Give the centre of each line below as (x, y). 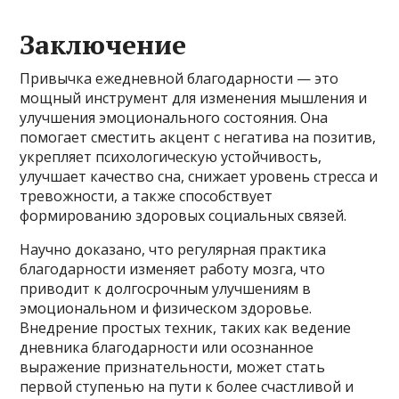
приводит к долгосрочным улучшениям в (166, 288)
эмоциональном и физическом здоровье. (166, 308)
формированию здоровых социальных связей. (183, 215)
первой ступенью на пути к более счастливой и (187, 386)
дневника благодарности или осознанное (167, 347)
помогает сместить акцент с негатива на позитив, (198, 137)
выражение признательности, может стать (173, 366)
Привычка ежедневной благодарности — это (179, 78)
